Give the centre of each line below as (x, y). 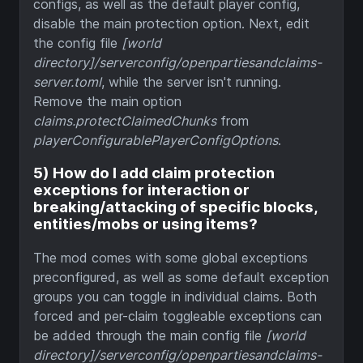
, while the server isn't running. (191, 81)
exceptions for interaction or (141, 190)
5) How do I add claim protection (154, 173)
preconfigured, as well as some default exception (181, 278)
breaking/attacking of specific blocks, (175, 207)
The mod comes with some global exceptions (171, 258)
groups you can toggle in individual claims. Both (175, 297)
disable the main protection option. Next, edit (171, 23)
